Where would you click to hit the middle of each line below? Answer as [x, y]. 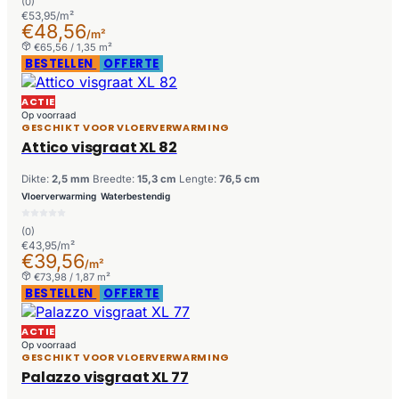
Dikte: [37, 179]
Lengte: [199, 179]
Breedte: [115, 179]
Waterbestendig [135, 196]
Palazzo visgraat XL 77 [105, 378]
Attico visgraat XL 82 [99, 148]
